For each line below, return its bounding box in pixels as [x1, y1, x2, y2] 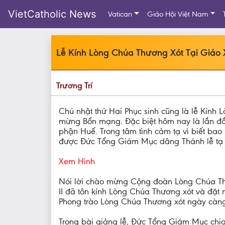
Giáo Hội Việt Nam [147, 10, 208, 19]
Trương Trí [56, 80, 92, 90]
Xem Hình [59, 156, 95, 166]
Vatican [108, 10, 132, 19]
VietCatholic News [8, 8, 96, 20]
